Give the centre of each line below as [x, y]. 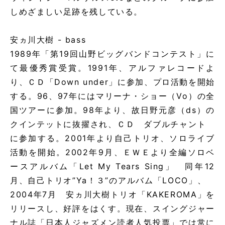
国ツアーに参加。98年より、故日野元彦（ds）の [113, 110]
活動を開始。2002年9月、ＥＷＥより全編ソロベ [113, 152]
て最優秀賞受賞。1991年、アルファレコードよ [113, 68]
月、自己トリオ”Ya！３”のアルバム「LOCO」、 [113, 181]
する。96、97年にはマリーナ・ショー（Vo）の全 [113, 96]
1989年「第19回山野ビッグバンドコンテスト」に [113, 54]
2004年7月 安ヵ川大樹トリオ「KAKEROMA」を [113, 195]
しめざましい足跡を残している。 [76, 12]
